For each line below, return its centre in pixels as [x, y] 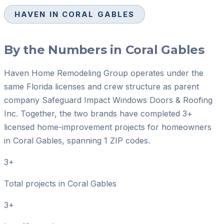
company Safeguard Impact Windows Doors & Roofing [108, 100]
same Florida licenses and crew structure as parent [101, 87]
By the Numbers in [65, 50]
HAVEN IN [38, 14]
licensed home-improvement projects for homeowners [108, 127]
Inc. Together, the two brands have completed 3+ [98, 114]
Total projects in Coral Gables [60, 184]
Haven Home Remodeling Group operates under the [104, 73]
